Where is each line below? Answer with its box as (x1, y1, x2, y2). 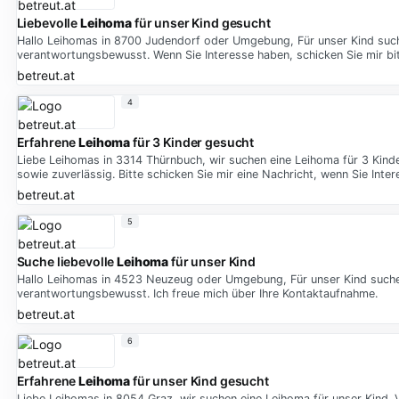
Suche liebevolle (16, 254, 118, 270)
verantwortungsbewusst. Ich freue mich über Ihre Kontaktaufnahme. (16, 287, 378, 300)
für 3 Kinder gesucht (130, 134, 255, 151)
